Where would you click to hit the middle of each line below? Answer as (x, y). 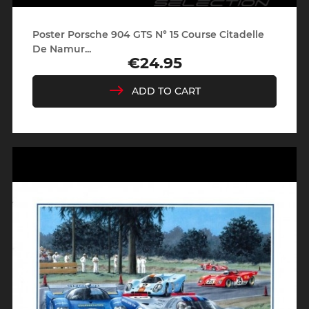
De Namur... (61, 49)
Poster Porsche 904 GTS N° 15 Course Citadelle (148, 35)
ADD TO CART (166, 91)
